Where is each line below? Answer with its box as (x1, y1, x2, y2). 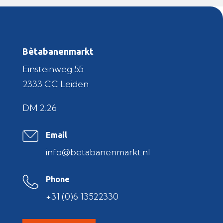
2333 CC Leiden (22, 78, 89, 90)
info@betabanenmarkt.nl (45, 146, 150, 158)
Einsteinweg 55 (22, 63, 84, 75)
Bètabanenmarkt (22, 46, 94, 56)
